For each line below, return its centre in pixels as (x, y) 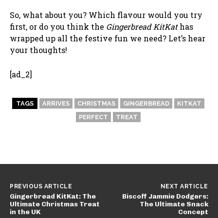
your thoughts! (38, 50)
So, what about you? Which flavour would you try (106, 15)
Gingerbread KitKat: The (53, 197)
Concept (193, 212)
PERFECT (93, 117)
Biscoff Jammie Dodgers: (165, 197)
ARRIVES (56, 104)
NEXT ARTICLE (184, 187)
